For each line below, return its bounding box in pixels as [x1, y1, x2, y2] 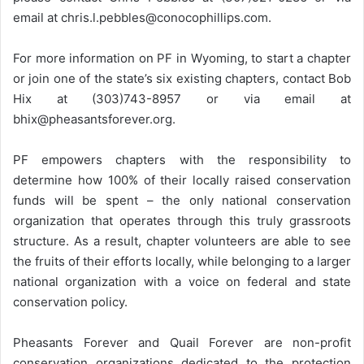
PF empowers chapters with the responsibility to [13, 152, 351, 168]
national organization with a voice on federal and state [13, 274, 351, 290]
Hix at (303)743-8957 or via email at [13, 91, 351, 107]
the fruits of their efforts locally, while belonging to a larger [13, 253, 351, 270]
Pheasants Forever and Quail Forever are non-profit [13, 335, 351, 351]
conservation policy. [13, 294, 128, 310]
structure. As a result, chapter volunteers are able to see [13, 233, 351, 249]
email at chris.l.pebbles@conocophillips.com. [13, 10, 271, 26]
